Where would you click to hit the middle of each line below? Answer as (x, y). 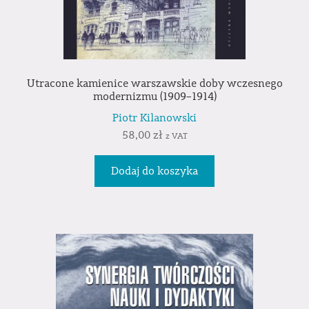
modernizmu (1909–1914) (154, 97)
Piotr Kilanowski (154, 118)
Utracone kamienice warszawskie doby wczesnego (154, 84)
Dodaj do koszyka (154, 171)
